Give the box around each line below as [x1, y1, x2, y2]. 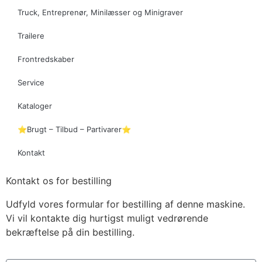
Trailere [18, 30, 44, 40]
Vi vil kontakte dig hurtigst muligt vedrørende [6, 212, 208, 224]
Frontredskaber [18, 54, 74, 64]
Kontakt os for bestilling [6, 174, 112, 187]
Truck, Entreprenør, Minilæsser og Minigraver [18, 7, 183, 17]
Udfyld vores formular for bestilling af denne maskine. [6, 198, 245, 210]
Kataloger [18, 101, 52, 111]
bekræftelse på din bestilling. [6, 226, 135, 238]
